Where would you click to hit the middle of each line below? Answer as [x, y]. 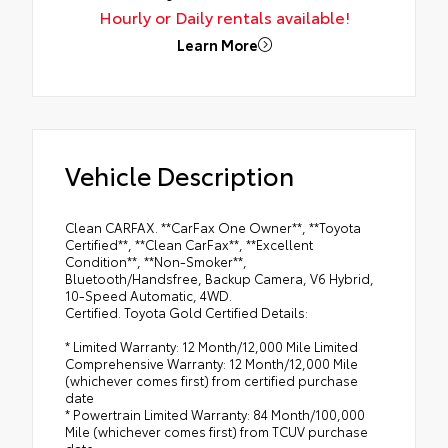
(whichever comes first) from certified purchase [211, 380]
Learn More [217, 44]
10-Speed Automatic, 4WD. [148, 295]
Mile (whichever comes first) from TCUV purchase [216, 431]
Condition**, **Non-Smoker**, [156, 261]
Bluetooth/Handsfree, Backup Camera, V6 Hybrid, [219, 278]
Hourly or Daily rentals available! [224, 17]
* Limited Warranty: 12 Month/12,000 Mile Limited [211, 346]
